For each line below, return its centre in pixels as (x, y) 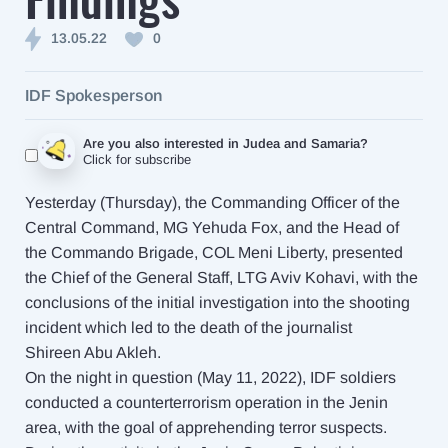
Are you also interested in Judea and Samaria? (225, 143)
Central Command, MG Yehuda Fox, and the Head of (212, 227)
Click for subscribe (136, 159)
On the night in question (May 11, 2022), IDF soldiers (210, 377)
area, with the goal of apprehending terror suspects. (206, 427)
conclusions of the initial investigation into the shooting (217, 302)
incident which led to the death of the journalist (188, 327)
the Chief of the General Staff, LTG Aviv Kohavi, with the (221, 277)
